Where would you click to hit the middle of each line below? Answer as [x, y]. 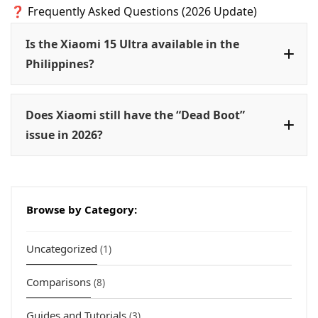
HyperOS [193, 178]
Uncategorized [62, 249]
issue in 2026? [64, 135]
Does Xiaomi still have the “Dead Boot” [135, 115]
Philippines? [60, 64]
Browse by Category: [82, 210]
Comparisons [59, 282]
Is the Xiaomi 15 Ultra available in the [132, 44]
